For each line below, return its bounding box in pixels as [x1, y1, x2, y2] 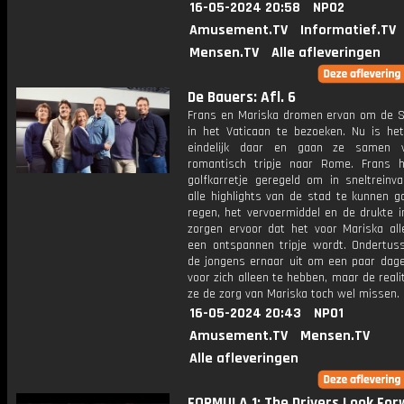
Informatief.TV [300, 21, 396, 40]
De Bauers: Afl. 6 [188, 87, 296, 107]
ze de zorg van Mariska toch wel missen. [188, 286, 399, 302]
